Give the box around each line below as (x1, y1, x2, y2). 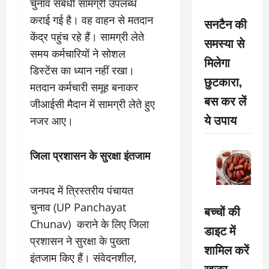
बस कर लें (204, 91, 246, 109)
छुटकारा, (204, 71, 242, 90)
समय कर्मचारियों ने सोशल (30, 46, 125, 61)
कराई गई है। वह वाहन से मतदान (30, 13, 153, 27)
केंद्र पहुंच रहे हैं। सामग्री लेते (30, 29, 144, 44)
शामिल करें (204, 240, 249, 259)
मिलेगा (204, 52, 230, 71)
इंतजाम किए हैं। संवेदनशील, (30, 250, 137, 265)
